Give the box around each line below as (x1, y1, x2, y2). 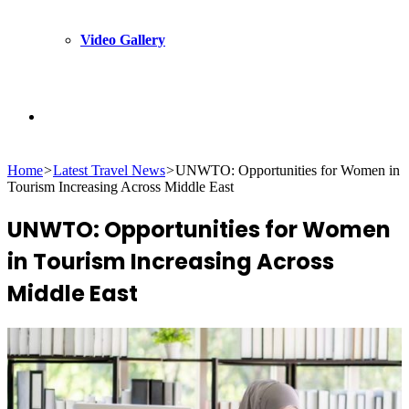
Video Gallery (80, 32, 165, 47)
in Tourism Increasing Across (7, 246, 334, 277)
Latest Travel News (53, 163, 165, 178)
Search (43, 108, 82, 123)
